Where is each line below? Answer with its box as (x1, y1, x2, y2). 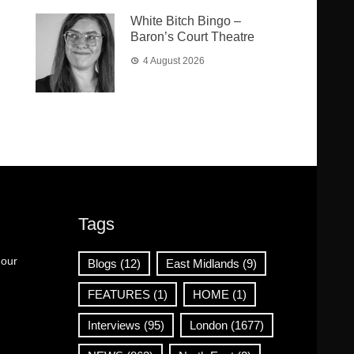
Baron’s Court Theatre (130, 30, 255, 43)
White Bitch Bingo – (130, 14, 242, 28)
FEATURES (87, 288, 150, 301)
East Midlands (165, 257, 239, 270)
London (189, 318, 228, 332)
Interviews (87, 318, 141, 332)
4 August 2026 (143, 55, 205, 66)
